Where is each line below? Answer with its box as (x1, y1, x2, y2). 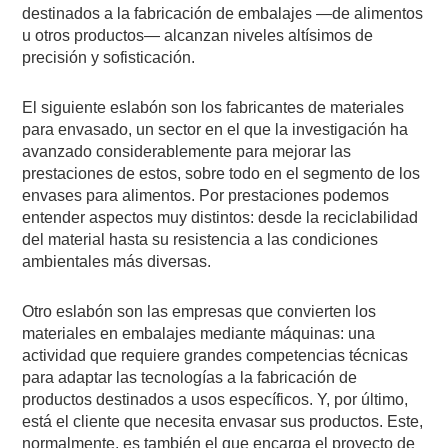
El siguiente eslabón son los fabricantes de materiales (22, 98, 405, 116)
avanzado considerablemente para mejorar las (22, 142, 352, 160)
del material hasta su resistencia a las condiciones (22, 230, 379, 248)
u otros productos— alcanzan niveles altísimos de (22, 26, 374, 44)
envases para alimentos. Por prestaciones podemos (22, 186, 390, 204)
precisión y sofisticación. (22, 48, 196, 66)
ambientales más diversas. (22, 252, 212, 270)
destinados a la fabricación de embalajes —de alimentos (22, 4, 424, 22)
